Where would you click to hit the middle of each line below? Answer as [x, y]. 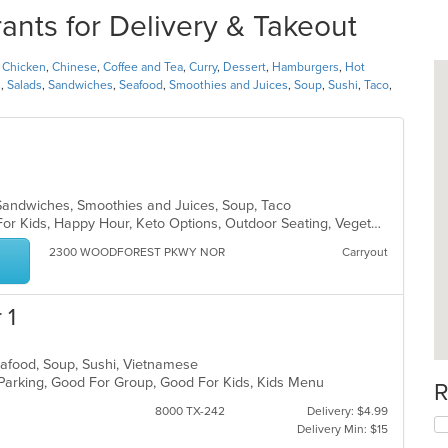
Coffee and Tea [143, 67]
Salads [24, 85]
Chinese [74, 67]
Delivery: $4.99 [347, 411]
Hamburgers [305, 67]
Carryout [364, 252]
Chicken [24, 67]
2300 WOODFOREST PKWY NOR [136, 252]
